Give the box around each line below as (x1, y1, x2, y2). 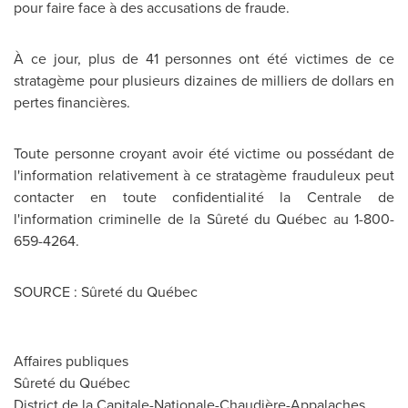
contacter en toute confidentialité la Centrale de (14, 187, 394, 207)
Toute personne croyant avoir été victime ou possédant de (14, 143, 394, 163)
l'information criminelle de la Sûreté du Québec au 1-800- (14, 209, 394, 229)
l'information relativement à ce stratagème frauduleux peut (14, 165, 394, 185)
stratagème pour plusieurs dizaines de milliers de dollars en (14, 70, 394, 90)
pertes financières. (14, 92, 130, 112)
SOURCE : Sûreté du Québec (14, 281, 198, 301)
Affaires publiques (14, 351, 128, 371)
